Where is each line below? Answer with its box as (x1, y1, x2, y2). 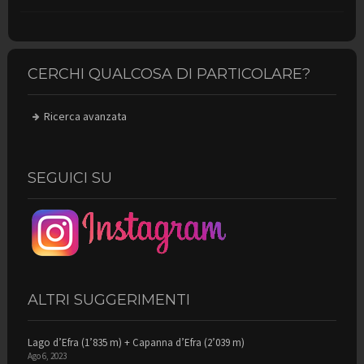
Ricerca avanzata (43, 108, 127, 123)
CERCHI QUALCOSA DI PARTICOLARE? (27, 64, 310, 83)
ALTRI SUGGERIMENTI (27, 290, 190, 309)
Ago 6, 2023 (27, 349, 67, 362)
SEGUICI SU (27, 168, 112, 187)
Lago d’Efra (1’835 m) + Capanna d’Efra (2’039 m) (27, 335, 245, 349)
